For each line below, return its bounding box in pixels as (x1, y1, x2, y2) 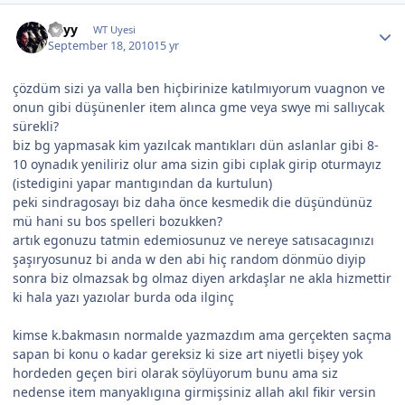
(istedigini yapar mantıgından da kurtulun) (13, 174, 272, 193)
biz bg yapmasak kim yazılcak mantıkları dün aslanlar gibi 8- (13, 137, 379, 155)
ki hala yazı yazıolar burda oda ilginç (13, 288, 234, 306)
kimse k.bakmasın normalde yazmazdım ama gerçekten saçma (13, 326, 391, 344)
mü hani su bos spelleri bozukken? (13, 212, 222, 231)
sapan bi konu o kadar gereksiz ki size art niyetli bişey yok (13, 345, 363, 363)
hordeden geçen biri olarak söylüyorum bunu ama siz (13, 364, 338, 382)
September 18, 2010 (48, 38, 155, 54)
